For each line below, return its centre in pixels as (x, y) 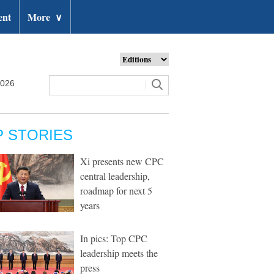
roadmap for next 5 (116, 191)
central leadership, (115, 176)
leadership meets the (119, 253)
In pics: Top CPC (114, 238)
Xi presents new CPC (122, 161)
